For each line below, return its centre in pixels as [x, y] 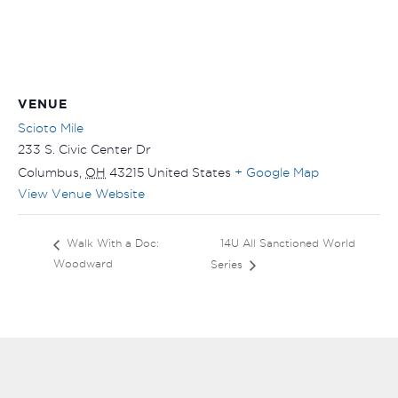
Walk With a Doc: [111, 243]
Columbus [48, 173]
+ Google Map [277, 173]
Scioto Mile [51, 128]
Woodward [83, 263]
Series [228, 264]
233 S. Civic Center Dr [84, 150]
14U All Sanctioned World [287, 243]
